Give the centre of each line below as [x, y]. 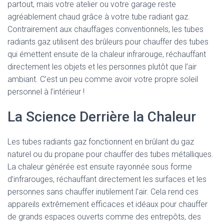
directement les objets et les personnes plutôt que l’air [102, 67]
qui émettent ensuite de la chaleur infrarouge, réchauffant [107, 54]
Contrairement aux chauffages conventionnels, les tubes [105, 29]
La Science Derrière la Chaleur [102, 117]
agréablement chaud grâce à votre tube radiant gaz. [99, 17]
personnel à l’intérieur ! [46, 92]
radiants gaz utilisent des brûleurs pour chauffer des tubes [108, 42]
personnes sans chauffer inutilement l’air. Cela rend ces [103, 192]
